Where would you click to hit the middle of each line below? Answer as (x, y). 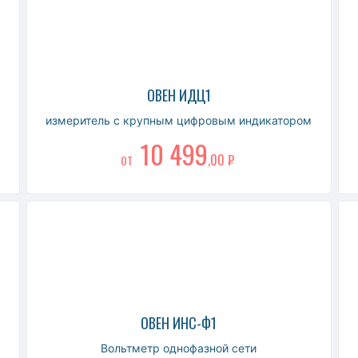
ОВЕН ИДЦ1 (179, 95)
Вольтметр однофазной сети (179, 348)
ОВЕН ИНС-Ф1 (179, 322)
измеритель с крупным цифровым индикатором (179, 120)
